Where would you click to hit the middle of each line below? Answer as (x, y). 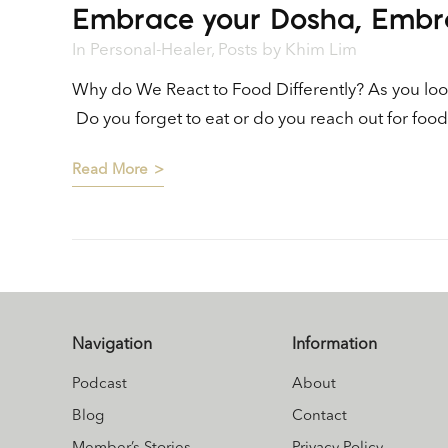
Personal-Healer (150, 51)
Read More (110, 171)
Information (334, 345)
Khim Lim (321, 51)
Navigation (112, 345)
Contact (319, 417)
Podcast (99, 385)
